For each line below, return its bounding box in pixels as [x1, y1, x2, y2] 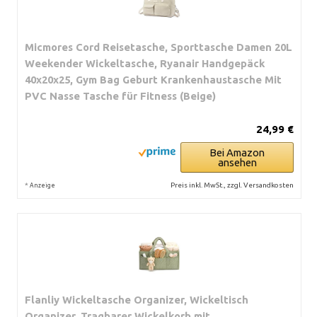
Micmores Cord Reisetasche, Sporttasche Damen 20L [25, 40, 292, 53]
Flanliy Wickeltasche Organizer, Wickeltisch [25, 293, 248, 306]
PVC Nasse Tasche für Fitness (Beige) [25, 89, 216, 102]
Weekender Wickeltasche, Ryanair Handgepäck [25, 57, 265, 69]
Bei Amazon [209, 146, 265, 158]
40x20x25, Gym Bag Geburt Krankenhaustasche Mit [25, 73, 282, 86]
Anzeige [30, 181, 55, 189]
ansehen [217, 156, 257, 168]
